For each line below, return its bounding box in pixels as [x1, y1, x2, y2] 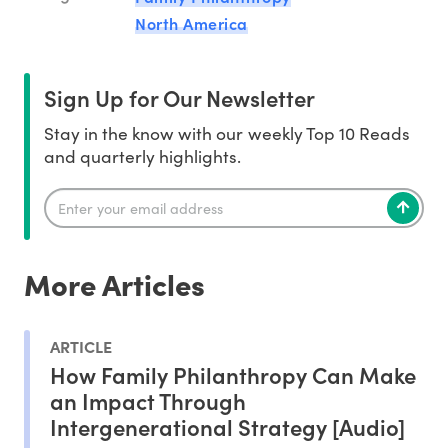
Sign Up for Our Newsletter [44, 82, 315, 114]
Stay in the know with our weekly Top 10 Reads [44, 121, 410, 146]
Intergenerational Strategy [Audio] [50, 410, 405, 442]
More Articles [24, 263, 205, 305]
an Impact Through [50, 384, 246, 416]
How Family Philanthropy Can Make [50, 358, 416, 390]
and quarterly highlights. [44, 144, 242, 169]
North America [135, 12, 248, 35]
